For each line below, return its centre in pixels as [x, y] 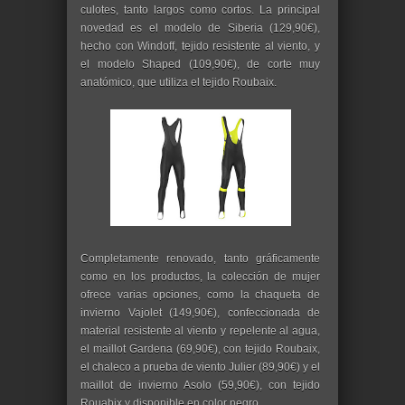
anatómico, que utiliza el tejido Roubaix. [179, 83]
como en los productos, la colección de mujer [200, 277]
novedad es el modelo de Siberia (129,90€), [200, 28]
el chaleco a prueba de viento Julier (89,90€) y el [200, 367]
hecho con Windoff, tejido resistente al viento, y [200, 47]
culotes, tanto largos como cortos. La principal [200, 10]
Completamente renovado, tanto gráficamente [200, 259]
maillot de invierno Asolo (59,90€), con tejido [200, 386]
